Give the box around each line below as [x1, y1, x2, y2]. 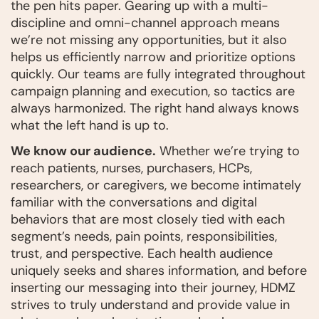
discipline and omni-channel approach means [11, 14, 280, 31]
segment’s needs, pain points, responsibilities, [11, 227, 277, 245]
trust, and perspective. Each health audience [11, 244, 273, 262]
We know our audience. [11, 142, 156, 159]
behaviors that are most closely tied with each [11, 210, 285, 228]
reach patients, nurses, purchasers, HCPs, [11, 159, 252, 177]
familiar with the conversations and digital [11, 193, 257, 211]
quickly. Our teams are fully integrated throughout [11, 65, 305, 83]
